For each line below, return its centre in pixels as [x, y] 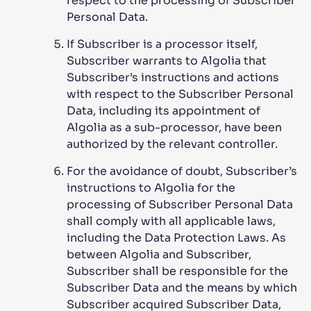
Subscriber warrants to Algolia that [167, 61]
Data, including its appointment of [163, 111]
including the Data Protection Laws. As [176, 238]
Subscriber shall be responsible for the [177, 271]
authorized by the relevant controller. [172, 144]
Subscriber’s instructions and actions [173, 77]
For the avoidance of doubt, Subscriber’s [182, 171]
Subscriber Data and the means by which [182, 288]
